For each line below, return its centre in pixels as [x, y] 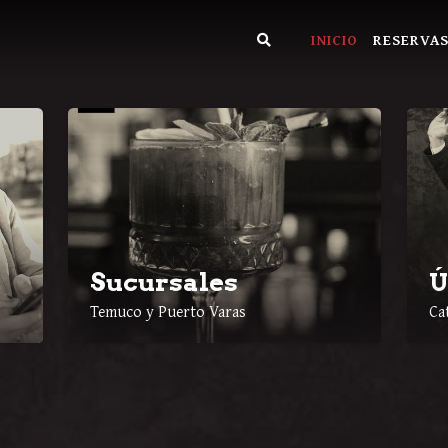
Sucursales [163, 282]
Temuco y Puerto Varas [167, 311]
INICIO [335, 39]
